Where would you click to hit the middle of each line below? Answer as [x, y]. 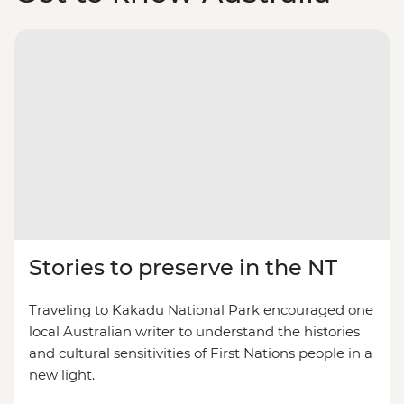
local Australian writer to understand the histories [194, 332]
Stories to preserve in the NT [183, 268]
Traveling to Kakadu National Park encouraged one [201, 310]
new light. [62, 375]
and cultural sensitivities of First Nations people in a [201, 353]
